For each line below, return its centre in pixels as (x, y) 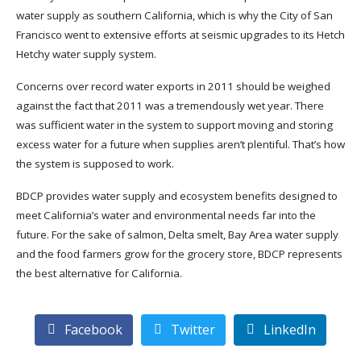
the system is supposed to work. (95, 164)
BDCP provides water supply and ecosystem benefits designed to (177, 196)
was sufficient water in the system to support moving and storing (174, 125)
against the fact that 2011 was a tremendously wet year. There (170, 106)
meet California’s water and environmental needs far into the (166, 215)
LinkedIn (289, 330)
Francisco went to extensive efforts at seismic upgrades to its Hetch (180, 35)
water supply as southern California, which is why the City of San (174, 15)
